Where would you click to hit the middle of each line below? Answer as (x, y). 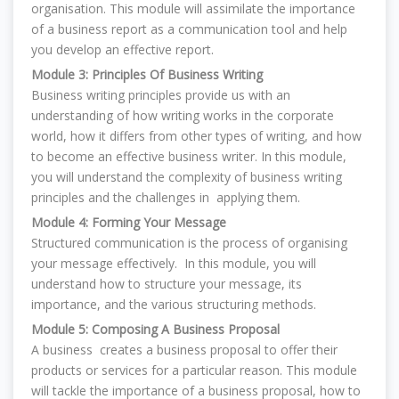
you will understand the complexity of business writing (187, 177)
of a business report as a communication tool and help (189, 29)
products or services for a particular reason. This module (194, 370)
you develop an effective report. (122, 49)
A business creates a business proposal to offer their (184, 350)
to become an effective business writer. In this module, (189, 156)
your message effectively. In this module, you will (174, 263)
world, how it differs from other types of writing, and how (196, 136)
